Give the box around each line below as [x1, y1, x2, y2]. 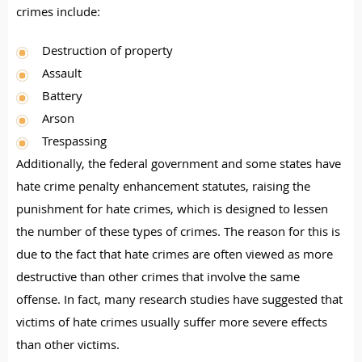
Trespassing [42, 133, 107, 154]
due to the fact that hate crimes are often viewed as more [16, 246, 333, 267]
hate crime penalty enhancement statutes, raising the [16, 178, 310, 199]
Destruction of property [42, 42, 173, 63]
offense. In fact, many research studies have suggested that [16, 291, 343, 312]
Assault [42, 65, 82, 86]
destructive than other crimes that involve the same [16, 268, 300, 289]
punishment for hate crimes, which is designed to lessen [16, 200, 328, 221]
